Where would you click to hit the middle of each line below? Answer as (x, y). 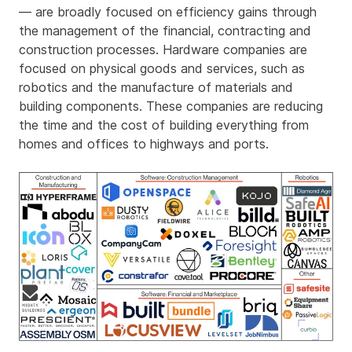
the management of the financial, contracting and (165, 31)
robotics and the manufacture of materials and (156, 87)
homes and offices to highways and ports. (144, 144)
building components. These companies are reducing (171, 106)
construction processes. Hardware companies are (163, 49)
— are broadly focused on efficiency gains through (168, 12)
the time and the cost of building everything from (164, 125)
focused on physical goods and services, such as (162, 68)
